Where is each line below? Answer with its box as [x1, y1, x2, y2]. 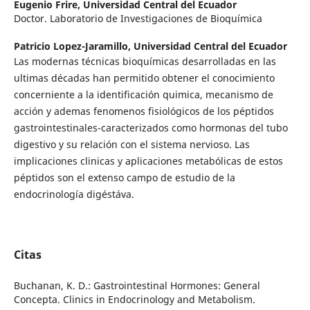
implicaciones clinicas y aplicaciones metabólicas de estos [13, 154, 283, 168]
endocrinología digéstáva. [13, 188, 134, 201]
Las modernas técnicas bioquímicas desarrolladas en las [13, 55, 276, 69]
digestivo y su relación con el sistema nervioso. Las [13, 138, 250, 152]
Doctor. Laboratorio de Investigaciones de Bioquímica [13, 12, 268, 26]
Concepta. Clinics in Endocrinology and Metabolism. [13, 293, 255, 307]
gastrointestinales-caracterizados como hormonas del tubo [13, 121, 288, 135]
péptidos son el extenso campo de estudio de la [13, 171, 235, 185]
